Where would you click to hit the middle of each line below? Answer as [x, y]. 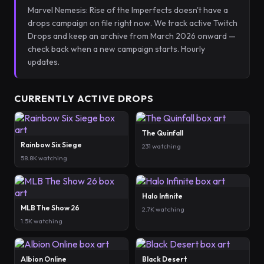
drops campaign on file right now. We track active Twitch [133, 23]
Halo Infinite [162, 196]
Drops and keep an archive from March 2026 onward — [132, 36]
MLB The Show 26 [50, 208]
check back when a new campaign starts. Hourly [116, 49]
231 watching [161, 146]
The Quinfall [163, 133]
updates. [44, 62]
